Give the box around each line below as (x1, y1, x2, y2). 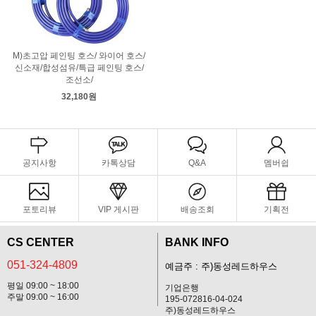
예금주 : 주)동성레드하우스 (165, 262, 277, 272)
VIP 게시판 (97, 205, 139, 214)
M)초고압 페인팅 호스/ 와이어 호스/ (13, 51, 145, 61)
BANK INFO (165, 236, 229, 248)
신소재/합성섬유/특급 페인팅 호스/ (14, 63, 144, 73)
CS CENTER (7, 236, 74, 248)
